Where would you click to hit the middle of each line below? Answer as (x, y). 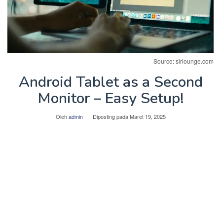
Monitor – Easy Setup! (110, 99)
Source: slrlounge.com (184, 61)
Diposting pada (111, 117)
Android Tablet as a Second (110, 82)
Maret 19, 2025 (147, 117)
